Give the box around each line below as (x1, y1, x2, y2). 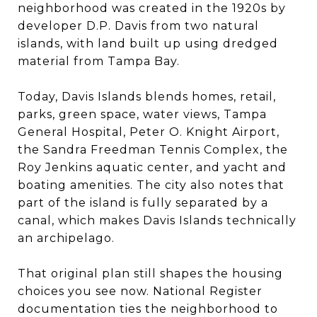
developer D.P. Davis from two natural (18, 18, 259, 33)
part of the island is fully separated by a (18, 195, 268, 209)
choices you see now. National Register (18, 284, 263, 298)
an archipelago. (18, 231, 115, 245)
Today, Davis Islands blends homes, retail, (18, 89, 276, 103)
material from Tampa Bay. (18, 54, 180, 68)
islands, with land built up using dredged (18, 36, 278, 50)
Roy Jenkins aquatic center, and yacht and (18, 160, 287, 174)
